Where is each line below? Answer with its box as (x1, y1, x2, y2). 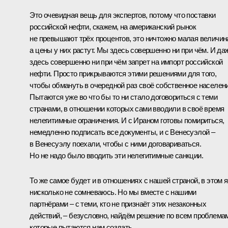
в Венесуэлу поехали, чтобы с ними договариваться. (30, 139, 201, 148)
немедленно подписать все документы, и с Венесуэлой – (30, 127, 215, 136)
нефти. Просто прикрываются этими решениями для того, (30, 69, 217, 78)
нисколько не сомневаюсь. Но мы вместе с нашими (30, 187, 196, 196)
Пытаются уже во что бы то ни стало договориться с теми (30, 92, 217, 101)
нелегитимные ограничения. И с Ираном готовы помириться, (30, 116, 224, 125)
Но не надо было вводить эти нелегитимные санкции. (30, 151, 203, 160)
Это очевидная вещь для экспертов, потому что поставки (30, 10, 216, 19)
